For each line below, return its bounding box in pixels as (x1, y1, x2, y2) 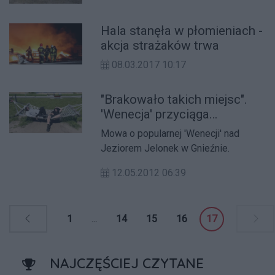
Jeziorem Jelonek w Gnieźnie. (101, 142, 230, 155)
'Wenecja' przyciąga (101, 107, 210, 122)
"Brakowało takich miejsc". (101, 92, 248, 107)
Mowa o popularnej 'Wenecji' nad (101, 128, 240, 140)
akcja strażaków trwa (101, 38, 220, 53)
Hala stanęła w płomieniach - (101, 23, 263, 39)
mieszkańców (101, 122, 179, 137)
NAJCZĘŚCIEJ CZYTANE (50, 255, 204, 273)
